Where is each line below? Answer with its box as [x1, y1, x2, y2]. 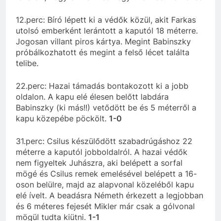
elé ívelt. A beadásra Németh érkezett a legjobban [16, 190, 203, 200]
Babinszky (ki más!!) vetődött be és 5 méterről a [16, 102, 196, 112]
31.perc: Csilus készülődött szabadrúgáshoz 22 [16, 136, 192, 146]
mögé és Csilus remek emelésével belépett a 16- [16, 168, 197, 179]
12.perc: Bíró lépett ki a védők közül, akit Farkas [16, 14, 196, 25]
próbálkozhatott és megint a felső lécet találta [16, 47, 189, 57]
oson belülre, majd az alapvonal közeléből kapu [16, 179, 194, 189]
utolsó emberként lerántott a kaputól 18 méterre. [16, 25, 198, 36]
